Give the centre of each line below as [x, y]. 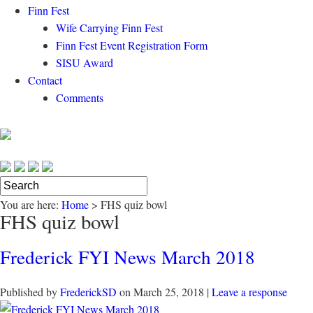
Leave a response [249, 292]
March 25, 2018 [169, 292]
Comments [80, 97]
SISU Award [85, 63]
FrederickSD [88, 292]
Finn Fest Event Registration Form [132, 45]
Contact [45, 80]
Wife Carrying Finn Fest [109, 28]
